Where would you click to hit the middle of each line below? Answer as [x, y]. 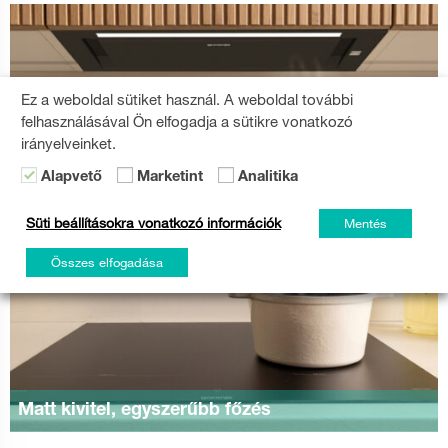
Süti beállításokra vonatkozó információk [153, 222]
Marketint [170, 177]
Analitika [268, 177]
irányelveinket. [68, 142]
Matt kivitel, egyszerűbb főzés [144, 410]
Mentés [365, 222]
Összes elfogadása [107, 261]
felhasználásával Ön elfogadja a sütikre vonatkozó [187, 120]
